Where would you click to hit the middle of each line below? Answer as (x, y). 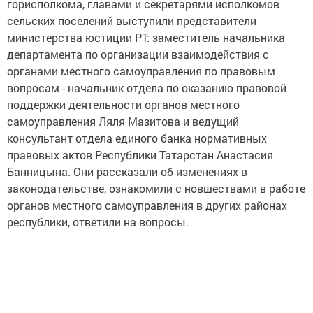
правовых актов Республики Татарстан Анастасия (140, 155)
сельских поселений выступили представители (132, 21)
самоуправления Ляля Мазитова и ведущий (123, 122)
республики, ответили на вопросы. (98, 222)
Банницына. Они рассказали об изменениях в (127, 172)
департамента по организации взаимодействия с (138, 54)
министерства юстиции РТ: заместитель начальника (146, 38)
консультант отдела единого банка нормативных (137, 138)
